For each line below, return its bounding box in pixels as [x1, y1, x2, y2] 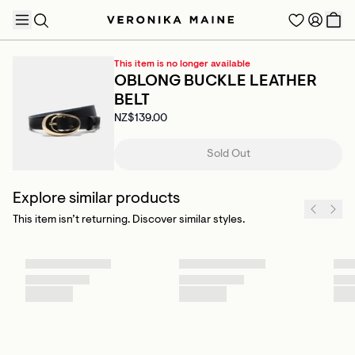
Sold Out [206, 149, 250, 160]
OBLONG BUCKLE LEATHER [114, 74, 317, 90]
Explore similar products [13, 191, 180, 207]
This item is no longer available [114, 59, 250, 69]
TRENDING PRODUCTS [13, 123, 129, 134]
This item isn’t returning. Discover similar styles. [13, 215, 245, 226]
